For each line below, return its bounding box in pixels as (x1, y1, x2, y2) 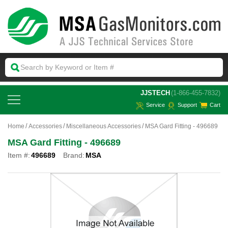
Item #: (8, 151, 30, 159)
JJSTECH (140, 89, 170, 97)
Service (146, 102, 165, 108)
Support (178, 102, 197, 108)
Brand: (63, 151, 84, 159)
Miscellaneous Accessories (66, 122, 141, 130)
